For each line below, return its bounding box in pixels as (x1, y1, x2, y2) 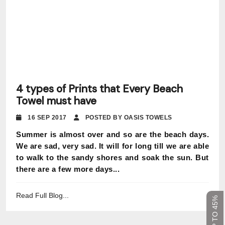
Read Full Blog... (16, 191, 69, 199)
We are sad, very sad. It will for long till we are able (16, 142, 209, 150)
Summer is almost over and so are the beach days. (16, 130, 209, 139)
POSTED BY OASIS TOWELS (83, 114, 172, 121)
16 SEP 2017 (26, 114, 74, 121)
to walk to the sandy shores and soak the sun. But (16, 153, 209, 162)
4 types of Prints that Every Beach (16, 82, 183, 96)
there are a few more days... (16, 165, 120, 173)
